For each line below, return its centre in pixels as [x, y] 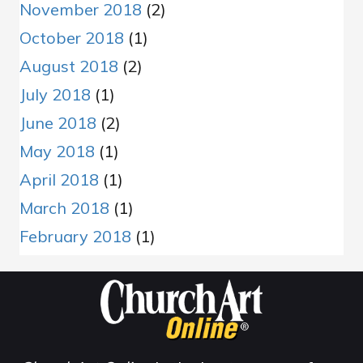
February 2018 [75, 237]
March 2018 [64, 208]
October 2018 [72, 38]
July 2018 [55, 95]
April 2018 [59, 180]
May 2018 [57, 152]
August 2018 [69, 66]
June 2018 [58, 123]
